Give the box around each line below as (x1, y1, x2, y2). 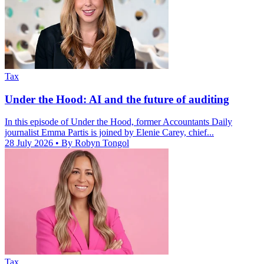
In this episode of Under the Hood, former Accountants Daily (5, 117, 232, 127)
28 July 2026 (5, 138, 55, 148)
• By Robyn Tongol (55, 138, 129, 148)
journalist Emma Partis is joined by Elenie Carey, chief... (5, 127, 214, 138)
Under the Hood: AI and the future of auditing (5, 93, 229, 105)
